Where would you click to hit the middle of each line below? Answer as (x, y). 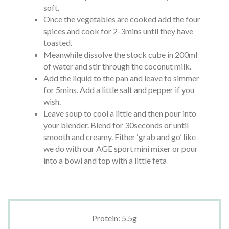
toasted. (58, 43)
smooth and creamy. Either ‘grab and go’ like (119, 137)
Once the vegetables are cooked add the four (122, 19)
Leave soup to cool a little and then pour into (120, 113)
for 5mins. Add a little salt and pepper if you (119, 90)
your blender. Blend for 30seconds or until (116, 125)
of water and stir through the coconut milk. (117, 66)
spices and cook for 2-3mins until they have (118, 31)
